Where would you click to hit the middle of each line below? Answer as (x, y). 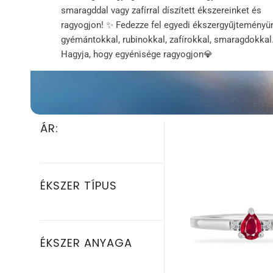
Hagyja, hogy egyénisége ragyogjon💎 (137, 54)
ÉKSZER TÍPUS (79, 186)
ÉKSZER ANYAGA (86, 243)
